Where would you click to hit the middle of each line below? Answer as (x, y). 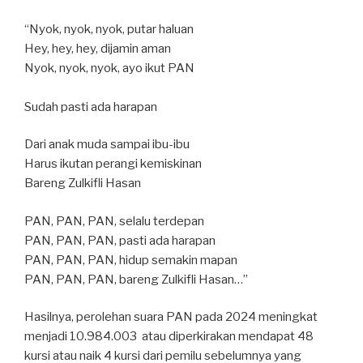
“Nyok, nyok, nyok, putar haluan (109, 29)
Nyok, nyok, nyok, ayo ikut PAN (109, 68)
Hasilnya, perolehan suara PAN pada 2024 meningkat (171, 317)
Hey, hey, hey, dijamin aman (98, 48)
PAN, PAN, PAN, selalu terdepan (114, 221)
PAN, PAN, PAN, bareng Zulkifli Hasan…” (136, 279)
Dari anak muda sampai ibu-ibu (107, 145)
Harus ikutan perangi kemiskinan (113, 164)
